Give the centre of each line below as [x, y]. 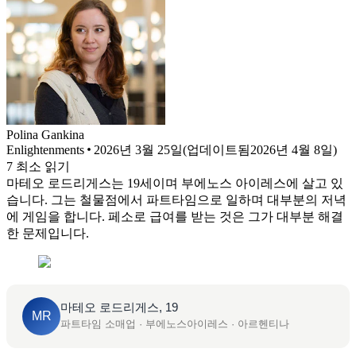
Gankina [63, 134]
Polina [22, 134]
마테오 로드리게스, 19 [119, 308]
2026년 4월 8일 [292, 149]
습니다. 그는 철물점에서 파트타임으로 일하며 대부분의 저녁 [176, 199]
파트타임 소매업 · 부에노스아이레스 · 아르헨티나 [175, 324]
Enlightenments [45, 149]
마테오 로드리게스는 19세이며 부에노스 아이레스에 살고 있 [175, 183]
